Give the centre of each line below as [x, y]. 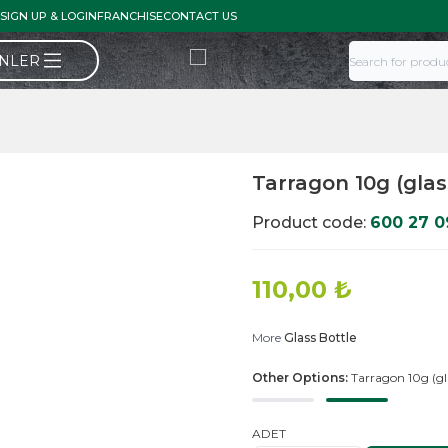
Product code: [311, 222]
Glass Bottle [320, 337]
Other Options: [301, 377]
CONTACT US [200, 16]
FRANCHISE [130, 16]
